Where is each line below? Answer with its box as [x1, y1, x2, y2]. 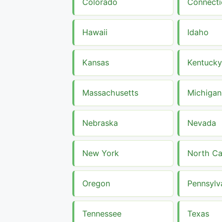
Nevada [187, 117, 216, 128]
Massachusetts [82, 87, 138, 98]
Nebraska [82, 117, 118, 128]
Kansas [82, 57, 109, 67]
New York [82, 148, 119, 158]
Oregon [82, 178, 110, 188]
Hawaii [82, 27, 108, 37]
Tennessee [82, 208, 121, 219]
